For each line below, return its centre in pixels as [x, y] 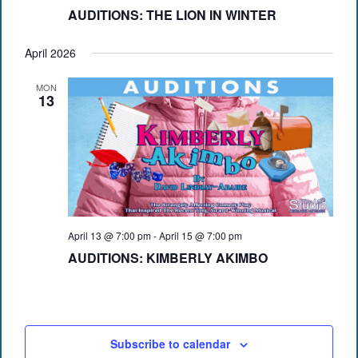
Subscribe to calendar [170, 344]
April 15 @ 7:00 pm [200, 236]
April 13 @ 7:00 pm [109, 236]
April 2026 [50, 53]
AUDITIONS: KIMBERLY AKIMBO [167, 258]
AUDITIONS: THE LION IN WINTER [172, 15]
